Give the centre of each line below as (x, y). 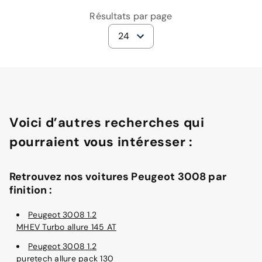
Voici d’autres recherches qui (107, 123)
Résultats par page (131, 16)
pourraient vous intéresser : (101, 142)
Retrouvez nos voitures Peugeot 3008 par (118, 177)
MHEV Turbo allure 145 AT (66, 227)
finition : (31, 190)
